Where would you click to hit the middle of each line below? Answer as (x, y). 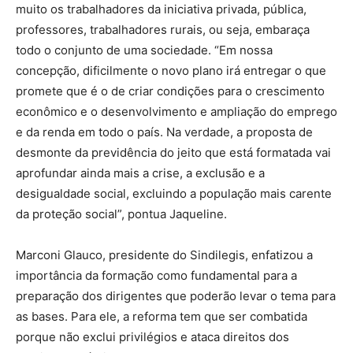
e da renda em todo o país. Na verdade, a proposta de (164, 132)
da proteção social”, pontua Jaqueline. (121, 214)
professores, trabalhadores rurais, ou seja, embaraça (163, 29)
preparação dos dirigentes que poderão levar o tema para (176, 295)
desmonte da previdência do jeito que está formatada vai (173, 152)
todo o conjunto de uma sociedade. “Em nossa (144, 50)
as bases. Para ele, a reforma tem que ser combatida (162, 316)
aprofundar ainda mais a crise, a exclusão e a (140, 173)
